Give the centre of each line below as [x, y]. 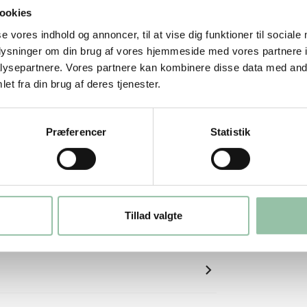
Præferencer [76, 132]
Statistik [230, 132]
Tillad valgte [153, 216]
